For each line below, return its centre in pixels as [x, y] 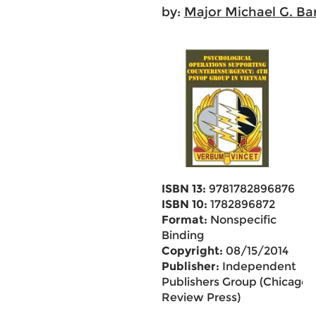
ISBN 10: [184, 204]
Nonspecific [242, 220]
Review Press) [201, 297]
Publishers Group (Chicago [235, 282]
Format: [184, 220]
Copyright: [192, 251]
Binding [182, 235]
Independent [257, 266]
